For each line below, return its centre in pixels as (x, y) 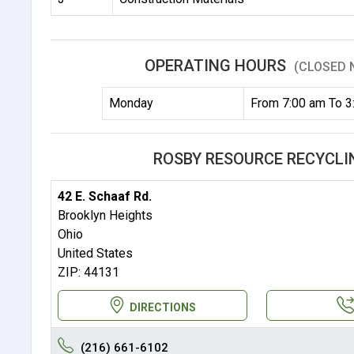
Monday (132, 103)
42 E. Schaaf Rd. (104, 196)
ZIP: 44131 (88, 272)
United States (95, 253)
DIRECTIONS (163, 307)
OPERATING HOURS (217, 65)
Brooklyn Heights (105, 215)
